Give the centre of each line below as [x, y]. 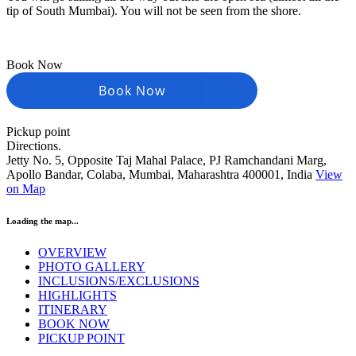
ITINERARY [73, 309]
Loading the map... [43, 221]
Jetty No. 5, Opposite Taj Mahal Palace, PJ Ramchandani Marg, [166, 160]
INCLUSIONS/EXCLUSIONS [119, 281]
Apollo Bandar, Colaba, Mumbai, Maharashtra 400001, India [161, 174]
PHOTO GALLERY [92, 266]
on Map [26, 188]
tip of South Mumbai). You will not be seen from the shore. [154, 10]
